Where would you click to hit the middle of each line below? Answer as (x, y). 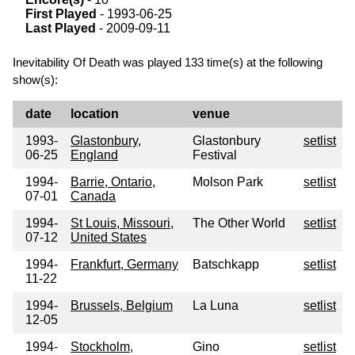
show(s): (35, 80)
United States (109, 238)
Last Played (61, 29)
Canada (93, 197)
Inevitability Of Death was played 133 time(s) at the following (168, 63)
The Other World (239, 223)
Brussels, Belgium (122, 306)
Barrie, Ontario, (113, 182)
